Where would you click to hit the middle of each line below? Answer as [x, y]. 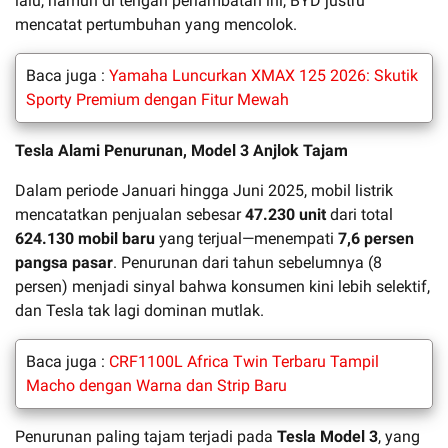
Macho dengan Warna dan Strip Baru [156, 385]
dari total [359, 214]
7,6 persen [376, 238]
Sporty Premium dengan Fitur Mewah [157, 99]
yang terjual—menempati [246, 238]
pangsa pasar [64, 262]
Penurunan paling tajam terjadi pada [146, 436]
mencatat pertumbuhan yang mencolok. [156, 24]
